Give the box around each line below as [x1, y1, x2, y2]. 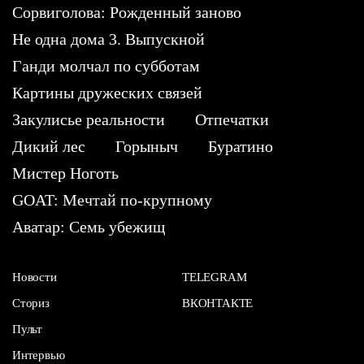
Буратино [208, 136, 277, 155]
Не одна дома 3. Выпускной [12, 29, 205, 48]
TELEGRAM [182, 270, 247, 284]
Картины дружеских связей [12, 83, 202, 102]
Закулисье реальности [12, 110, 165, 128]
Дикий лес [12, 136, 85, 155]
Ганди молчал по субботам [12, 56, 200, 75]
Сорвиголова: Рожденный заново [12, 2, 241, 21]
